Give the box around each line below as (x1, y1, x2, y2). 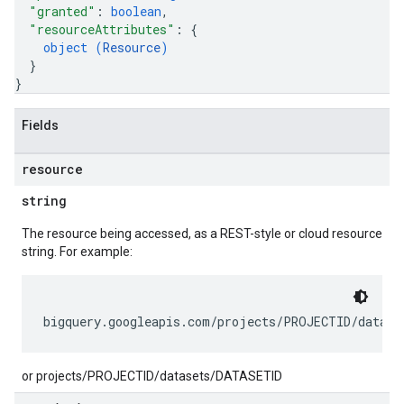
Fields (22, 118, 59, 133)
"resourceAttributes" (29, 21, 175, 38)
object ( (43, 39, 103, 56)
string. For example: (22, 244, 133, 259)
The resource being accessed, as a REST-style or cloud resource (22, 226, 382, 241)
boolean (111, 3, 161, 20)
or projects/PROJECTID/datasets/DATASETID (22, 369, 282, 383)
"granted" (29, 3, 96, 20)
